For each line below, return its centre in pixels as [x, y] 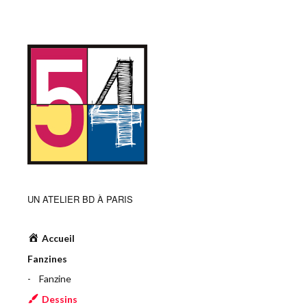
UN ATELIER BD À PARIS [80, 199]
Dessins [60, 299]
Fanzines [47, 259]
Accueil [59, 238]
